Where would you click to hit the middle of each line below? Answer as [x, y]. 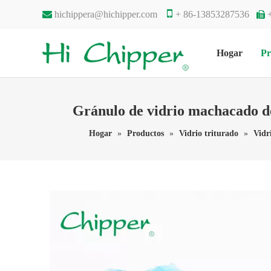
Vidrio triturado [209, 134]
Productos [145, 134]
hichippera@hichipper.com [106, 14]
